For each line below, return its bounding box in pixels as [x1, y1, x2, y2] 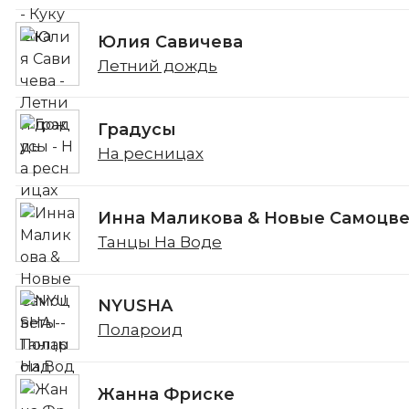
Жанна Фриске [98, 383, 235, 404]
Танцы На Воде [98, 232, 222, 251]
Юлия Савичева [98, 31, 243, 52]
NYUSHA [98, 296, 173, 317]
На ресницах [98, 144, 204, 163]
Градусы [98, 120, 176, 141]
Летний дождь [98, 56, 217, 75]
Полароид [98, 320, 183, 340]
